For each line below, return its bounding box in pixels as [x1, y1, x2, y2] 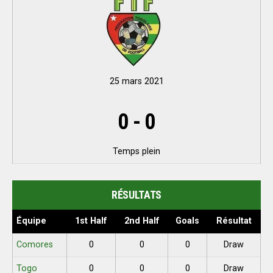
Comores [16, 239, 54, 250]
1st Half [75, 216, 107, 226]
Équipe [16, 216, 47, 226]
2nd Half [124, 216, 160, 226]
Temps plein [113, 146, 160, 157]
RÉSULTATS [112, 188, 161, 201]
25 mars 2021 [109, 76, 164, 87]
